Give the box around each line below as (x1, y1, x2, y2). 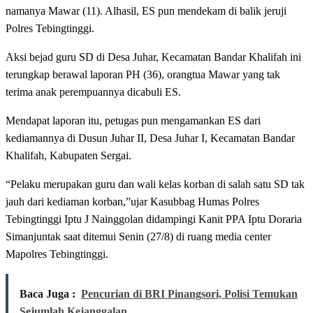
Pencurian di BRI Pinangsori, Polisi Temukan (81, 288, 298, 300)
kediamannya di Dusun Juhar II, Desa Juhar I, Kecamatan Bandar (6, 132, 295, 145)
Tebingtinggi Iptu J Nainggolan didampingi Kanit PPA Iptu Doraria (6, 213, 302, 226)
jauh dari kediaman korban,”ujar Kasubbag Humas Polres (6, 196, 259, 208)
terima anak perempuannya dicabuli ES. (6, 86, 181, 99)
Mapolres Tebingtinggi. (6, 248, 108, 261)
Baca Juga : (20, 288, 75, 300)
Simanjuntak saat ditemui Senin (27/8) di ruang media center (6, 231, 271, 243)
